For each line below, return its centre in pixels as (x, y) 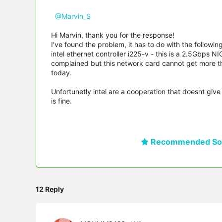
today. (61, 73)
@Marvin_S (73, 16)
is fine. (61, 101)
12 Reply (50, 189)
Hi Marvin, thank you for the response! (113, 35)
